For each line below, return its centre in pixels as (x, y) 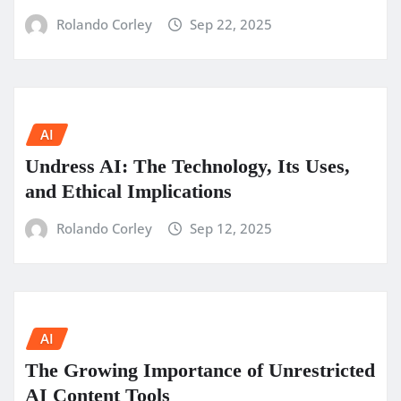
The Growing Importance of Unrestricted (200, 371)
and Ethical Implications (128, 192)
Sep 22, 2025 (231, 25)
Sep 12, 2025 (231, 229)
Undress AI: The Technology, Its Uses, (188, 166)
